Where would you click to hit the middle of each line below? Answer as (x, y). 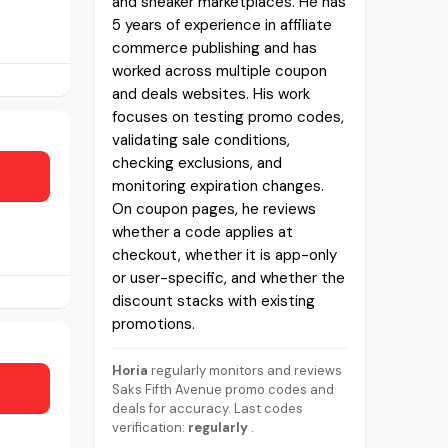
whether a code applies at (203, 231)
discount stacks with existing (214, 300)
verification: (150, 427)
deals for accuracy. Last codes (208, 408)
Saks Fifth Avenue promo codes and (223, 389)
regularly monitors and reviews (245, 370)
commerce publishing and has (215, 47)
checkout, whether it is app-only (225, 254)
